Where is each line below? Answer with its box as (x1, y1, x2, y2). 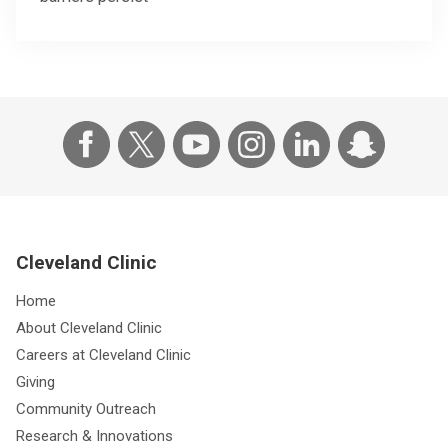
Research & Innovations (16, 426, 173, 445)
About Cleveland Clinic (16, 318, 162, 337)
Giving (16, 372, 55, 391)
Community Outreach (16, 399, 156, 418)
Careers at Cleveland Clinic (16, 345, 191, 364)
